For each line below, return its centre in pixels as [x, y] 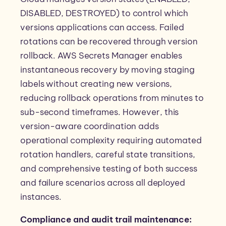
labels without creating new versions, [96, 84]
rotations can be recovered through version [109, 42]
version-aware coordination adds [90, 126]
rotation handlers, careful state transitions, [108, 155]
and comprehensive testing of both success [109, 169]
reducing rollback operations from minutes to [112, 98]
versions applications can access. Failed [102, 27]
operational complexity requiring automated [111, 140]
